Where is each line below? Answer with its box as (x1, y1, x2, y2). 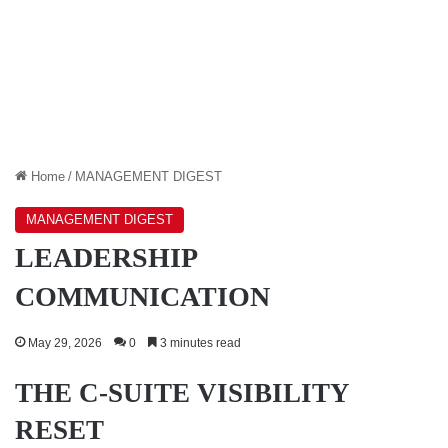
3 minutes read (157, 335, 241, 350)
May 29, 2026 (28, 335, 102, 350)
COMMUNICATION (15, 280, 270, 312)
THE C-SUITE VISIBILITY (15, 377, 349, 408)
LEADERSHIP (15, 241, 196, 273)
